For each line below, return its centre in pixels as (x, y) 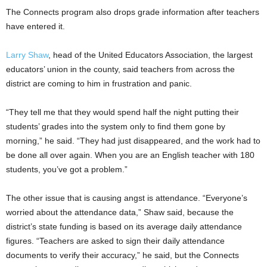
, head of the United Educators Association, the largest (150, 55)
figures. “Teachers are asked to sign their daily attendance (115, 240)
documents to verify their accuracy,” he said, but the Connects (122, 255)
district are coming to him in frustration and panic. (99, 83)
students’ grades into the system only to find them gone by (116, 126)
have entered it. (35, 26)
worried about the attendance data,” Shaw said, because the (120, 212)
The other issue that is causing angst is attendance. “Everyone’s (127, 198)
